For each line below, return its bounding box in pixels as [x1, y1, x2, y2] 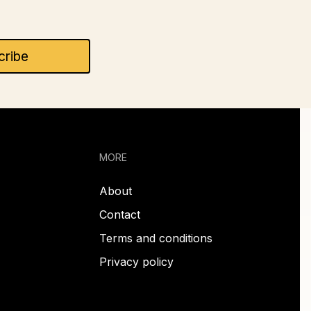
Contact [99, 208, 140, 222]
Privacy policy [99, 255, 174, 269]
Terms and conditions [99, 231, 212, 246]
